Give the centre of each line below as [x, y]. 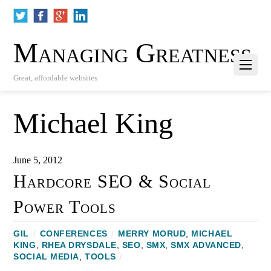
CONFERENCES [73, 234]
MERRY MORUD [152, 234]
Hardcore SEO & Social [112, 182]
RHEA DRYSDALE [79, 246]
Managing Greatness [133, 53]
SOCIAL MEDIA [46, 257]
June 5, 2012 [38, 160]
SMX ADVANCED [206, 246]
